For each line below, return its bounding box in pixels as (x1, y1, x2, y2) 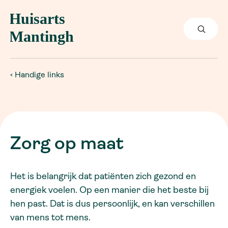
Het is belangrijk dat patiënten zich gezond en (10, 170, 196, 181)
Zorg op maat (10, 132, 124, 154)
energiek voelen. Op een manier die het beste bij (10, 184, 209, 195)
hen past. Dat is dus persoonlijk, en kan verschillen (10, 198, 215, 209)
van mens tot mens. (10, 212, 91, 222)
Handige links (15, 69, 64, 79)
